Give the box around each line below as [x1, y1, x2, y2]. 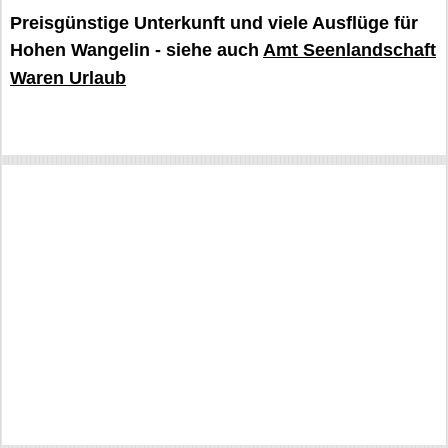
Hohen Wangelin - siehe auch [10, 40, 263, 60]
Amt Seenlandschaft [263, 40, 436, 60]
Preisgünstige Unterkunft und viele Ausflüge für [10, 13, 418, 33]
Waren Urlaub [10, 68, 126, 88]
